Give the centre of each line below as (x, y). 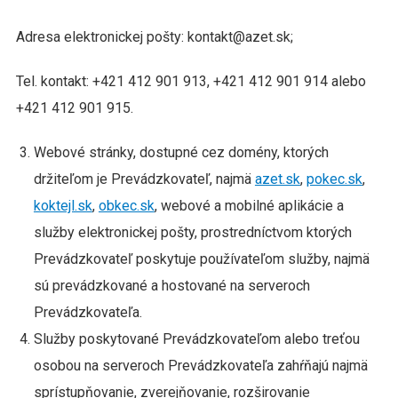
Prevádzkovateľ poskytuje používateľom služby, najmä (201, 259)
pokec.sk (334, 179)
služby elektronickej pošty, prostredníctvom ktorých (192, 232)
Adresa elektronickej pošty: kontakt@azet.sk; (156, 37)
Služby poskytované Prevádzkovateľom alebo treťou (196, 339)
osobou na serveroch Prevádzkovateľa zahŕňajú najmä (200, 366)
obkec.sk (126, 206)
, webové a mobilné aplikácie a (251, 206)
